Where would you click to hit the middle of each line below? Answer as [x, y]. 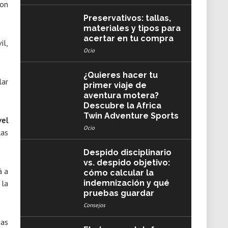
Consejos [94, 205]
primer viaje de [115, 85]
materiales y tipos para [132, 28]
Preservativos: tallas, [127, 18]
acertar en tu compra [128, 38]
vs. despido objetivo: [126, 163]
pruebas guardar [119, 193]
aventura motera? [121, 95]
